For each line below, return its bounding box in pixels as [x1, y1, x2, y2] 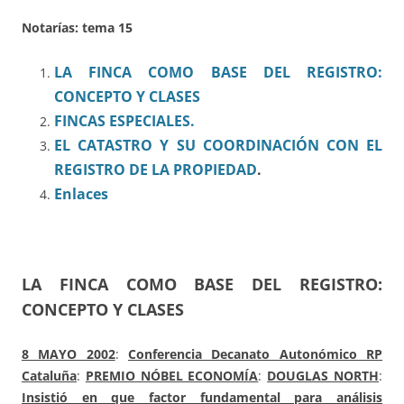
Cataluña [22, 367, 77, 385]
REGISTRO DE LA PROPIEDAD [54, 160, 257, 180]
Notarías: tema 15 [22, 19, 133, 37]
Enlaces [54, 184, 108, 205]
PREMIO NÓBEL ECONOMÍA [85, 367, 259, 385]
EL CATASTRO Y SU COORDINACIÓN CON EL [54, 135, 382, 156]
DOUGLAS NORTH [267, 367, 380, 385]
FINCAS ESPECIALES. [54, 111, 195, 132]
